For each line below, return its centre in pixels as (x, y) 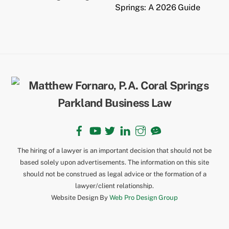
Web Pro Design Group (144, 197)
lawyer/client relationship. (114, 186)
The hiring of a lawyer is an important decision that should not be (114, 150)
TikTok (168, 124)
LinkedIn (141, 124)
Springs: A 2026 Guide (157, 8)
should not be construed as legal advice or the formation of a (114, 174)
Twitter (123, 124)
